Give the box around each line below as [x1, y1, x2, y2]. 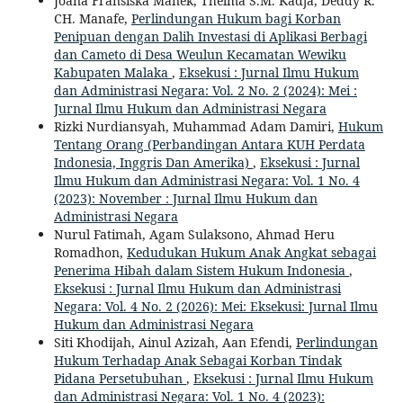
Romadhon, [53, 243, 127, 261]
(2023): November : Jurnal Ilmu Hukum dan [53, 189, 318, 207]
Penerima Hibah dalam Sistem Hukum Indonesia [53, 261, 349, 279]
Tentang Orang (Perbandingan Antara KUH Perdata [53, 135, 365, 153]
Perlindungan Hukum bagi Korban [130, 9, 341, 27]
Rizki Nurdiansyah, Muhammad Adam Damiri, [53, 117, 338, 135]
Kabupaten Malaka [53, 63, 172, 81]
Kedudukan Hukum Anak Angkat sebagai [126, 243, 376, 261]
